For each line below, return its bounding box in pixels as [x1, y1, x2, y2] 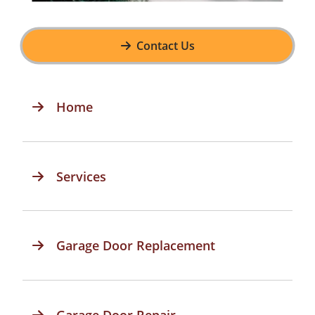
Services [56, 167, 107, 185]
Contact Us [136, 38, 195, 54]
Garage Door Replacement [56, 237, 216, 255]
